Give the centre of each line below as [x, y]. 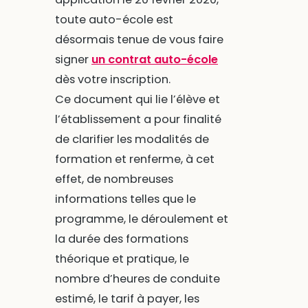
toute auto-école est [114, 20]
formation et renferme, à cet [134, 159]
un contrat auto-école [154, 60]
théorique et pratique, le [122, 259]
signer [73, 60]
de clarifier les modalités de [132, 140]
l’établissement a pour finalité [138, 120]
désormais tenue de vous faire [139, 40]
